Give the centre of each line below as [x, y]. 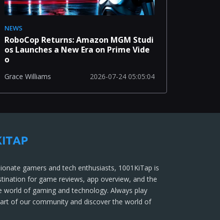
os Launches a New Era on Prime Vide [77, 49]
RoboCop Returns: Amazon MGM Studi [79, 40]
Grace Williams [27, 77]
